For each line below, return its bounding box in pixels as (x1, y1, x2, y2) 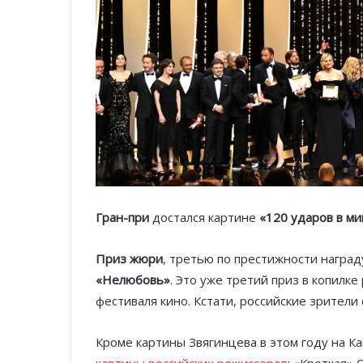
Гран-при (96, 209, 149, 226)
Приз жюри (96, 250, 163, 267)
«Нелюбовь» (96, 271, 170, 288)
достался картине (149, 209, 259, 226)
